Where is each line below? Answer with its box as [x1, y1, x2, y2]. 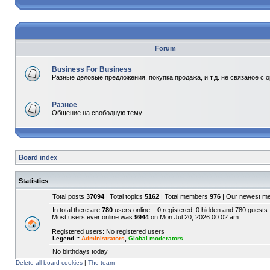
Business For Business [52, 65, 132, 74]
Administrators [81, 235, 125, 242]
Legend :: [52, 235, 81, 242]
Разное [52, 101, 77, 109]
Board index [19, 154, 57, 161]
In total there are [52, 206, 102, 213]
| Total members [159, 193, 210, 200]
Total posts [52, 193, 86, 200]
